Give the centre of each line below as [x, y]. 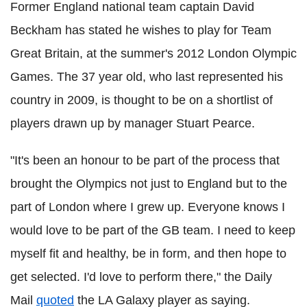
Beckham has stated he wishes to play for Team [141, 30]
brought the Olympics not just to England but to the [149, 183]
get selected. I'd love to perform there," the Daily [141, 277]
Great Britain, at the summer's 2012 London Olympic [153, 53]
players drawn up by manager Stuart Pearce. [133, 123]
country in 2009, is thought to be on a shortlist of [142, 100]
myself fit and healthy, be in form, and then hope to [148, 253]
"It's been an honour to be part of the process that [145, 160]
